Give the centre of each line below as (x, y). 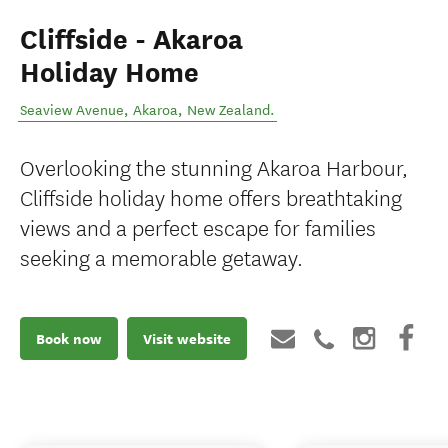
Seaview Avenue (72, 110)
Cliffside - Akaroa (131, 40)
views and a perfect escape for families (198, 226)
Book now (69, 338)
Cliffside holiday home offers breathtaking (211, 196)
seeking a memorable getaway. (161, 256)
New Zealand (228, 110)
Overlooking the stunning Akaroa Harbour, (214, 166)
